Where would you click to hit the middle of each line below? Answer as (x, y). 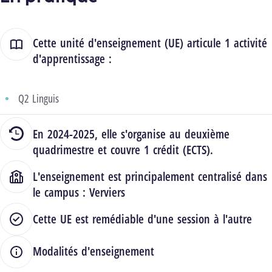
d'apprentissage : (72, 59)
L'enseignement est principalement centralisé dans (150, 177)
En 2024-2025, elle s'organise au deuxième (131, 134)
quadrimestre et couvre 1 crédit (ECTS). (123, 150)
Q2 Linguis (39, 99)
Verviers (107, 192)
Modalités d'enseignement (93, 251)
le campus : (61, 192)
